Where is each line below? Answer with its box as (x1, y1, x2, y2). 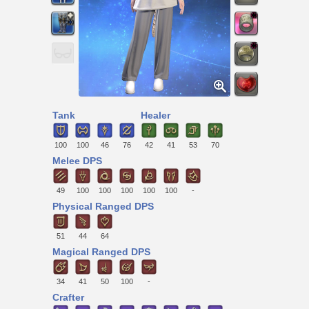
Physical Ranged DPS (52, 201, 154, 212)
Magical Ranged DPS (52, 246, 150, 258)
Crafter (52, 292, 84, 303)
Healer (141, 110, 170, 121)
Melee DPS (52, 155, 102, 167)
